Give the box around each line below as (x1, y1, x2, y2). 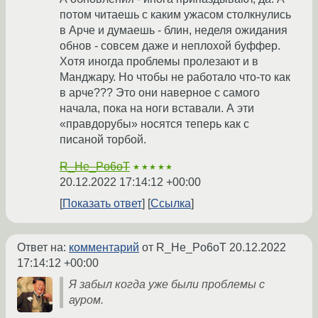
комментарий (69, 241, 139, 254)
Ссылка (150, 197, 191, 210)
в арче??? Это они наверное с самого (60, 87, 260, 99)
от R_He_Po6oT (139, 241, 229, 254)
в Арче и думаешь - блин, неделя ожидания (60, 24, 287, 37)
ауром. (69, 294, 104, 307)
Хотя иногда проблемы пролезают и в (60, 55, 258, 68)
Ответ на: (17, 241, 69, 254)
